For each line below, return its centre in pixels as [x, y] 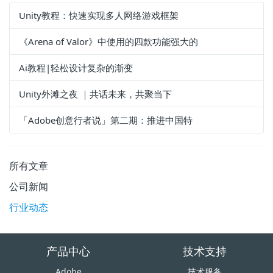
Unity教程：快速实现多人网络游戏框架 [99, 15]
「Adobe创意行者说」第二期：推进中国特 [106, 120]
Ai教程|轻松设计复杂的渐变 [76, 68]
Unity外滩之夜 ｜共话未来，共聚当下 [95, 94]
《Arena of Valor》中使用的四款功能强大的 [108, 41]
